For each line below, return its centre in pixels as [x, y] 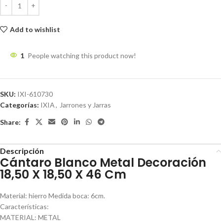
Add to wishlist [35, 29]
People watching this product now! [82, 55]
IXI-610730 [35, 94]
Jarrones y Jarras [85, 105]
